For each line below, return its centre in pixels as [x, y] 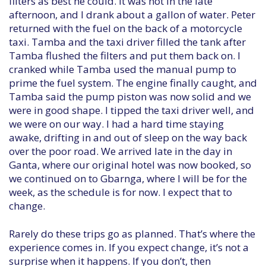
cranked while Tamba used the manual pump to [123, 69]
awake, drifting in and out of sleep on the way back [128, 137]
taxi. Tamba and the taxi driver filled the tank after [127, 42]
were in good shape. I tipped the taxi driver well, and [132, 110]
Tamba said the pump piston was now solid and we [130, 96]
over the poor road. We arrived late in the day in [121, 151]
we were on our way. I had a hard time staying [116, 124]
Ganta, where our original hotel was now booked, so [130, 165]
